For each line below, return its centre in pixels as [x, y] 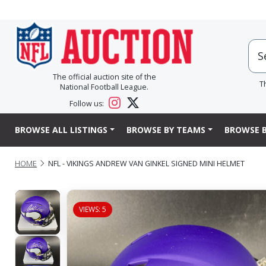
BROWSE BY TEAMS [166, 130]
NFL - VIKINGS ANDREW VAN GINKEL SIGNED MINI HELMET [146, 163]
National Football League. [104, 87]
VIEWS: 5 [92, 209]
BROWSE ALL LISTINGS [61, 130]
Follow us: [88, 104]
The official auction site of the [104, 77]
